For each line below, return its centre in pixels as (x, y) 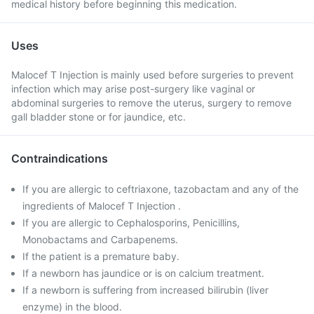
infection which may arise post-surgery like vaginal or (133, 89)
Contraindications (60, 158)
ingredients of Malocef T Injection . (102, 206)
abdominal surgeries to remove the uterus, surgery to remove (151, 103)
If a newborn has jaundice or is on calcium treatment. (143, 273)
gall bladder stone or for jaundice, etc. (98, 117)
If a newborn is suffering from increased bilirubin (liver (145, 290)
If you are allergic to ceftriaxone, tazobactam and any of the (161, 189)
